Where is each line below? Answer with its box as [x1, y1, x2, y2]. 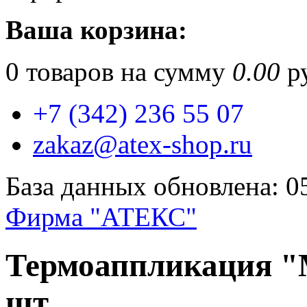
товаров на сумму [19, 57, 232, 86]
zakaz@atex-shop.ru [33, 130, 252, 159]
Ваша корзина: [5, 15, 187, 45]
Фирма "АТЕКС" [5, 202, 197, 232]
